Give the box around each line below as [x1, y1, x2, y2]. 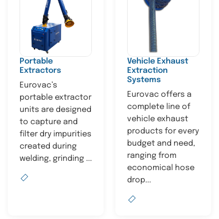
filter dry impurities [20, 130, 91, 138]
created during [20, 142, 77, 151]
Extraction [127, 66, 168, 75]
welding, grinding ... [20, 154, 92, 163]
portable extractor [20, 93, 91, 102]
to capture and [20, 118, 78, 126]
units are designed [20, 106, 91, 114]
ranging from [127, 152, 176, 160]
